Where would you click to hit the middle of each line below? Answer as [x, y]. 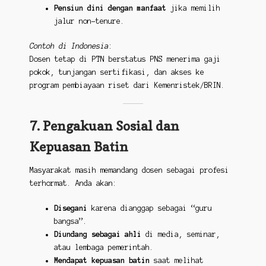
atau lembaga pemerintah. [104, 247]
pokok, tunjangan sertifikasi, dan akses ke [117, 72]
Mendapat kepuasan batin [102, 260]
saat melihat [176, 260]
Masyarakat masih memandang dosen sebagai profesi [129, 170]
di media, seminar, [180, 234]
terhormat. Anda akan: [73, 183]
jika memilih [193, 8]
